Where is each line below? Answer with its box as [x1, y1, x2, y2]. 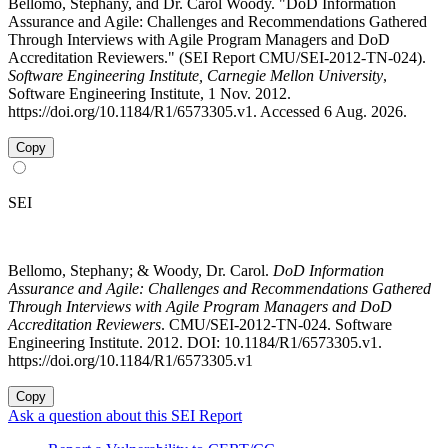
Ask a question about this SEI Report [8, 407, 242, 425]
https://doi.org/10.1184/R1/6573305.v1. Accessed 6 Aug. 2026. [8, 103, 407, 121]
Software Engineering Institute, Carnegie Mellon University [8, 67, 383, 85]
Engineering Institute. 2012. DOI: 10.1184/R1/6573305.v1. [8, 334, 382, 352]
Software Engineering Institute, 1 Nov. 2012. [8, 85, 291, 103]
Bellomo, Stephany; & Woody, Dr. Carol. [8, 262, 273, 280]
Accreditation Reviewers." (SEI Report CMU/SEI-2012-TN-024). [8, 49, 426, 67]
